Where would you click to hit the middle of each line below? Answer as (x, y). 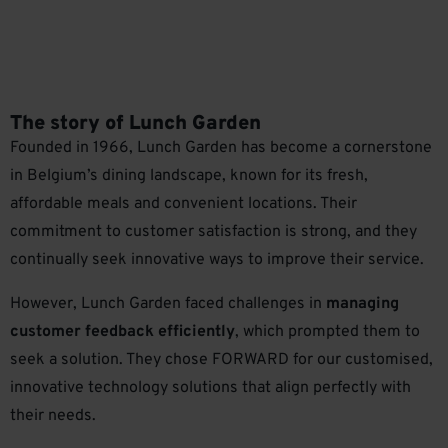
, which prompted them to (327, 332)
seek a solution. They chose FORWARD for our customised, (221, 360)
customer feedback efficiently (122, 332)
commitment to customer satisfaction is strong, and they (213, 232)
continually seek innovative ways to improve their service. (217, 260)
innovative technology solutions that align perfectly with (210, 388)
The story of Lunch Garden (135, 124)
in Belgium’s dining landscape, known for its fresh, (189, 176)
